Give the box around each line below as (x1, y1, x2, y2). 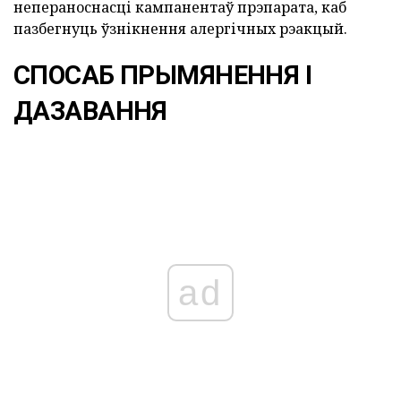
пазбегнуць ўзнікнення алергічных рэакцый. (13, 19, 347, 39)
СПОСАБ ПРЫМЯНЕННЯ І (13, 60, 312, 91)
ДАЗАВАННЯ (13, 96, 167, 127)
